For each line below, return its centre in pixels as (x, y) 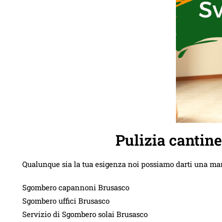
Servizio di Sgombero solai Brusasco (85, 214)
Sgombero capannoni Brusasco (76, 188)
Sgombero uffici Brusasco (66, 201)
